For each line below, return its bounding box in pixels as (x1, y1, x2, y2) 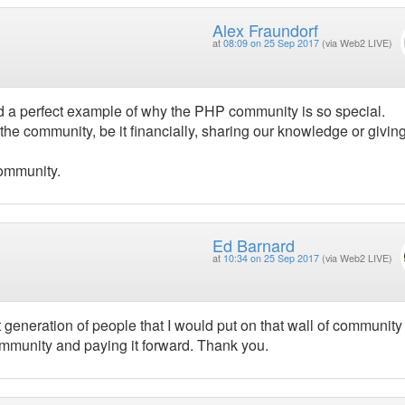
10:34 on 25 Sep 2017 (222, 250, 319, 265)
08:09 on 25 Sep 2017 (222, 36, 319, 51)
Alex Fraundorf (212, 18, 318, 42)
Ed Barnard (212, 232, 295, 257)
